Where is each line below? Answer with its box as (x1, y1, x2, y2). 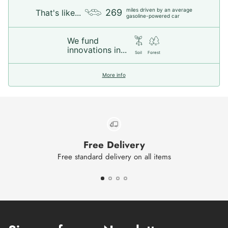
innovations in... (67, 44, 127, 55)
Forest (148, 49, 160, 55)
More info (102, 71, 126, 78)
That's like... (36, 7, 81, 18)
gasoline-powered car (126, 12, 180, 19)
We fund (67, 35, 99, 46)
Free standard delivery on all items (57, 151, 171, 162)
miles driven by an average (126, 6, 192, 13)
